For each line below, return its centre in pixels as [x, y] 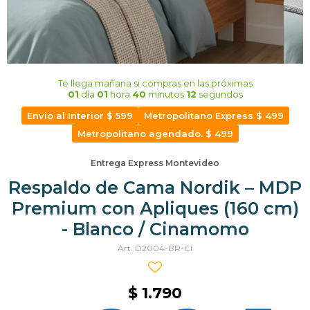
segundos [219, 94]
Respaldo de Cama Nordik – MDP [155, 188]
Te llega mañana [94, 83]
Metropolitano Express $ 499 [213, 116]
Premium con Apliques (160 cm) [155, 208]
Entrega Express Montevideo [155, 163]
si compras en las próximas [192, 83]
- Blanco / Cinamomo [155, 229]
